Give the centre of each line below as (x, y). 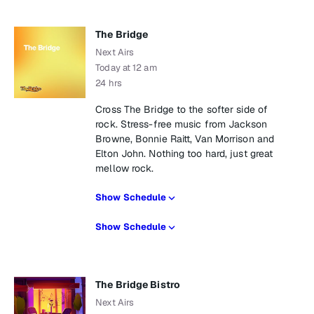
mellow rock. (125, 168)
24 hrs (109, 83)
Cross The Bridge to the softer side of (182, 109)
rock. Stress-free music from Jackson (181, 124)
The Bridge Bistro (138, 285)
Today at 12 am (126, 68)
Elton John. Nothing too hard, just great (184, 153)
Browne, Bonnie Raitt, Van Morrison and (185, 139)
